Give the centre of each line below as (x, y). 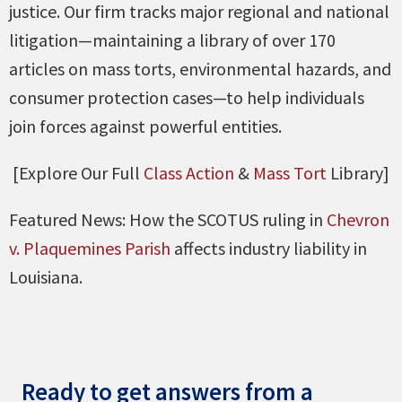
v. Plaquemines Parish (90, 249)
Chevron (358, 220)
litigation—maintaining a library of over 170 (172, 40)
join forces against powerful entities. (145, 127)
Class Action (189, 173)
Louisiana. (46, 277)
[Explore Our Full (76, 173)
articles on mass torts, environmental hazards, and (200, 69)
